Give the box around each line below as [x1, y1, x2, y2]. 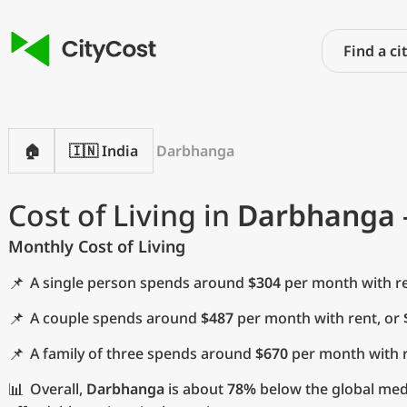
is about [164, 379, 227, 399]
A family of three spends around [30, 343, 255, 363]
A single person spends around [30, 273, 248, 293]
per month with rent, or [233, 308, 403, 328]
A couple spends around [30, 308, 201, 328]
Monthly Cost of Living [8, 235, 185, 257]
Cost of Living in [8, 195, 237, 234]
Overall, [30, 379, 86, 399]
